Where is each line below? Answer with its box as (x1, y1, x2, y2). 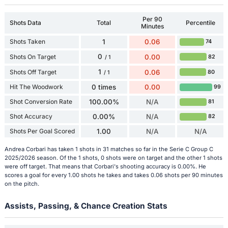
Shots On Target (9, 52, 56, 61)
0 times (92, 83, 117, 92)
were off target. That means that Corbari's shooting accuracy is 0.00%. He (4, 163, 206, 170)
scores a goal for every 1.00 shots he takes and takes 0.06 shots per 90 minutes (4, 172, 223, 179)
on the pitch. (4, 180, 39, 188)
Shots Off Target (9, 68, 56, 76)
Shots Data (9, 18, 41, 26)
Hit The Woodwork (9, 83, 63, 91)
